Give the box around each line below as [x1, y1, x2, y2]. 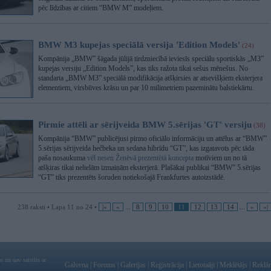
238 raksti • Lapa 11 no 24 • [18, 203, 99, 211]
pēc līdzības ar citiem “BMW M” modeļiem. [38, 4, 163, 12]
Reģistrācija [151, 261, 184, 269]
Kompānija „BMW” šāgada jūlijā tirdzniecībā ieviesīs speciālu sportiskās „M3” [38, 54, 264, 63]
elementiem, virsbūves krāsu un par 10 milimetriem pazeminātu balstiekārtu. [38, 83, 254, 92]
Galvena [65, 261, 88, 269]
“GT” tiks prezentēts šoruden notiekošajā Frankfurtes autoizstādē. [38, 173, 225, 181]
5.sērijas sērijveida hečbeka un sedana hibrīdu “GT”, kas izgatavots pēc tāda [38, 144, 254, 152]
